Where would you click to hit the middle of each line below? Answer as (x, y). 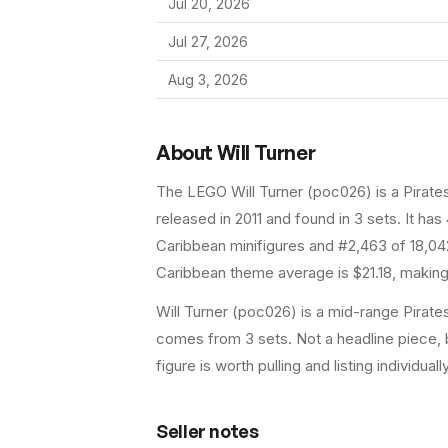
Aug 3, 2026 (208, 79)
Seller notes (207, 431)
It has (425, 218)
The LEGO (193, 191)
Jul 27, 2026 (208, 41)
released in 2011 (209, 218)
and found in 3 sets (329, 218)
